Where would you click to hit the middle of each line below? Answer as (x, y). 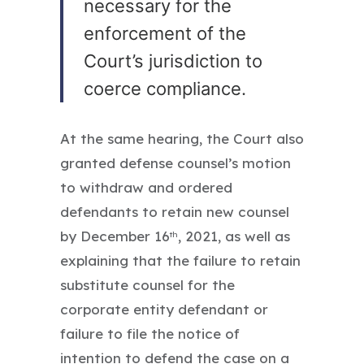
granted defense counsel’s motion (175, 162)
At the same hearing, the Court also (182, 138)
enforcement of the (165, 33)
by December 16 (115, 236)
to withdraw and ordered (146, 187)
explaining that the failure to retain (180, 260)
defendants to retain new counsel (175, 211)
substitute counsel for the (147, 284)
